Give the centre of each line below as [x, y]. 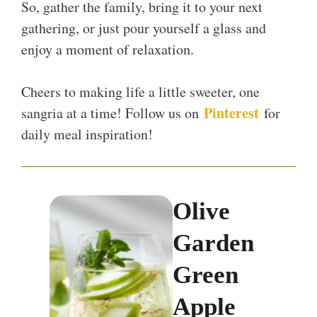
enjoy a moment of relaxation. [108, 50]
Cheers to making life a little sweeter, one [140, 92]
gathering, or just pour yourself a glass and [144, 28]
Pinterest [231, 113]
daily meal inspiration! [87, 134]
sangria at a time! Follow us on [113, 113]
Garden [214, 243]
